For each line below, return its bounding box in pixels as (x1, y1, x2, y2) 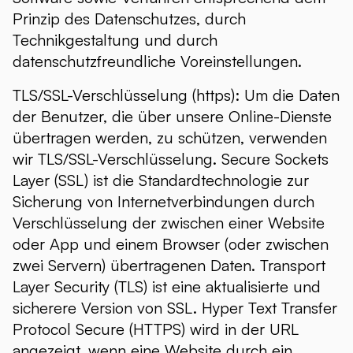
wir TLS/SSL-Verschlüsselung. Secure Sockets (13, 149, 329, 169)
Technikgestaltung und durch (13, 30, 217, 50)
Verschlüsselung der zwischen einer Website (13, 213, 325, 232)
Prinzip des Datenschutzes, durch (13, 9, 246, 28)
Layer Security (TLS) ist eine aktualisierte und (13, 277, 321, 296)
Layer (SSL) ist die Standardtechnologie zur (13, 170, 309, 190)
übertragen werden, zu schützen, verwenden (13, 128, 327, 147)
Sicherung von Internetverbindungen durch (13, 191, 314, 211)
